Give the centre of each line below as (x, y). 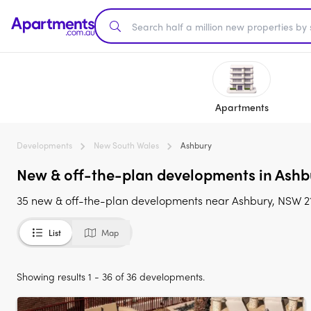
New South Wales (126, 145)
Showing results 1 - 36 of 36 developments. (111, 276)
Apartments (242, 107)
